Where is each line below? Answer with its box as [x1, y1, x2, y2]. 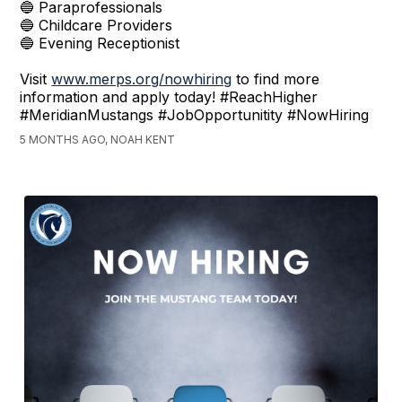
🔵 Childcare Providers [20, 16, 173, 35]
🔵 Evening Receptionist [20, 34, 180, 53]
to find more [232, 70, 320, 89]
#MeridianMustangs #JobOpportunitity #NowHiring [20, 106, 370, 125]
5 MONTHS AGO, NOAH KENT [20, 133, 176, 147]
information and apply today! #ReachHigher [20, 88, 319, 107]
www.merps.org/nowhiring [51, 70, 232, 89]
